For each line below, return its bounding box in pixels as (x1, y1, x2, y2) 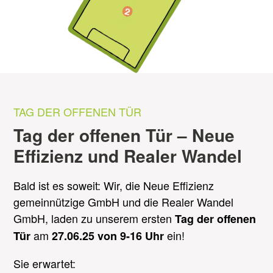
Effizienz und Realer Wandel (13, 143, 243, 168)
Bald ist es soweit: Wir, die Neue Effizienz (13, 177, 214, 193)
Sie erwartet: (13, 255, 76, 271)
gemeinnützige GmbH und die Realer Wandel (13, 193, 234, 210)
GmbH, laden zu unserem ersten (13, 210, 175, 226)
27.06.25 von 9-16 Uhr (49, 227, 168, 244)
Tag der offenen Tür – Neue (13, 122, 235, 147)
